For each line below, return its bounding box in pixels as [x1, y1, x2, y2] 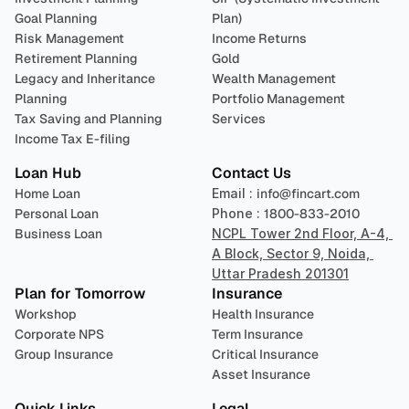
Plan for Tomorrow [15, 284, 145, 303]
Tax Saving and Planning [15, 110, 163, 127]
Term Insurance [212, 326, 303, 342]
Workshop [15, 306, 77, 322]
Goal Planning [15, 10, 98, 26]
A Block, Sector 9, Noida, [212, 246, 370, 261]
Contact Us [212, 163, 291, 183]
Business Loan [15, 225, 102, 242]
